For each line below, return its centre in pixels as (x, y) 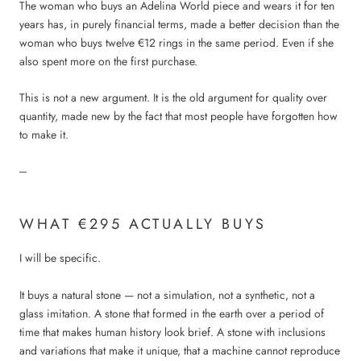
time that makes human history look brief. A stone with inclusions (172, 332)
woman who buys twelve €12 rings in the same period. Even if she (176, 42)
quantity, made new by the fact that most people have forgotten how (178, 116)
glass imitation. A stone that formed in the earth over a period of (172, 313)
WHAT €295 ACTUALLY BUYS (143, 224)
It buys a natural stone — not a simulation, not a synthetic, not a (167, 295)
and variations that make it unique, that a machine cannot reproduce (180, 350)
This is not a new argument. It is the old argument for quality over (173, 98)
